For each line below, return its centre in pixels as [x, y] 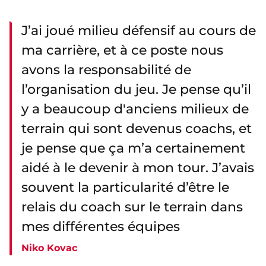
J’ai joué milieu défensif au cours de [139, 31]
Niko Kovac [49, 248]
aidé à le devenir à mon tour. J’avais [138, 168]
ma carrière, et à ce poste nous [122, 50]
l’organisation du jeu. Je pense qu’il [136, 90]
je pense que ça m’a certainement [133, 148]
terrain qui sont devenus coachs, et [137, 129]
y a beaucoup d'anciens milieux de [135, 109]
